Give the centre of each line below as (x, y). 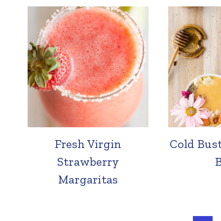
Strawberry (88, 161)
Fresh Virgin (88, 144)
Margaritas (88, 179)
